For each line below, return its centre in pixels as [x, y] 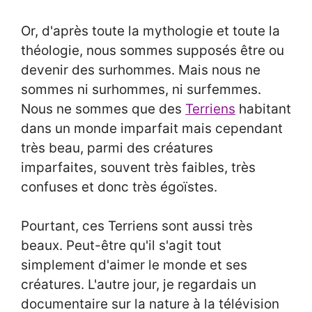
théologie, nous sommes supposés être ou [153, 50]
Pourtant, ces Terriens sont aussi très [137, 226]
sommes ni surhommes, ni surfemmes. [141, 89]
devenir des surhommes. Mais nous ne [141, 70]
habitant [263, 109]
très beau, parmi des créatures [117, 148]
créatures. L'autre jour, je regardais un [139, 285]
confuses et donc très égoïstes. [121, 187]
